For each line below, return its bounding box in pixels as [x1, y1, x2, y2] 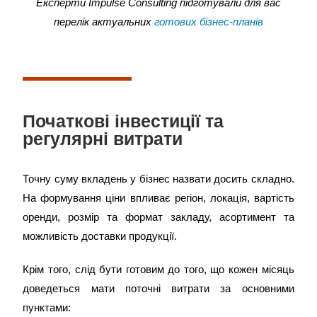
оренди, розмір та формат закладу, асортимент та [23, 211, 294, 223]
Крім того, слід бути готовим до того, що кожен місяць [23, 263, 294, 275]
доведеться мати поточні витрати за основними [23, 282, 294, 294]
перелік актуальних [54, 16, 154, 28]
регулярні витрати [23, 129, 183, 149]
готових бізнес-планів [154, 16, 263, 28]
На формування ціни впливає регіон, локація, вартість [23, 192, 294, 204]
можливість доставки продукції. [23, 230, 178, 242]
